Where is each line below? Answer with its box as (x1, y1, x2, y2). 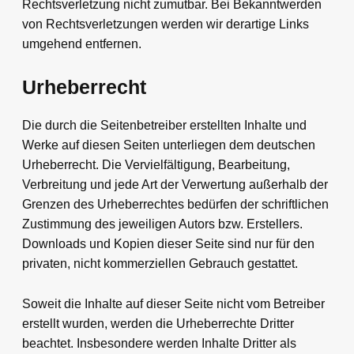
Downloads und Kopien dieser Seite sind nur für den (22, 237, 314, 251)
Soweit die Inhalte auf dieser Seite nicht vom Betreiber (22, 297, 325, 311)
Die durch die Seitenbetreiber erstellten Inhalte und (22, 119, 307, 133)
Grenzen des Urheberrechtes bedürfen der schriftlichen (22, 198, 329, 212)
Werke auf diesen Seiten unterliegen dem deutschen (22, 138, 315, 153)
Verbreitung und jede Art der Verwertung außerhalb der (22, 178, 328, 192)
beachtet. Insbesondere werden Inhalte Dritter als (22, 337, 296, 350)
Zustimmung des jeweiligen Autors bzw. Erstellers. (22, 217, 303, 232)
